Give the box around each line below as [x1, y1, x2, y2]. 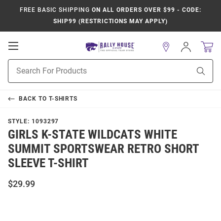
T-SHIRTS [48, 95, 78, 102]
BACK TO [18, 95, 49, 102]
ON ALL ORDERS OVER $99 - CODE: [89, 6, 201, 13]
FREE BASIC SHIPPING [20, 6, 90, 13]
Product [8, 60, 33, 68]
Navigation [18, 60, 62, 70]
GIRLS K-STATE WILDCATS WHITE [8, 127, 177, 142]
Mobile [18, 50, 47, 60]
